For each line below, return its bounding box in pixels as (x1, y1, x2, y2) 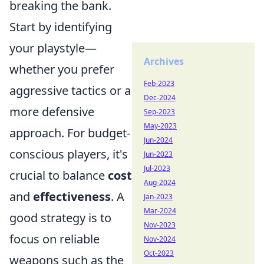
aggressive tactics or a (9, 82, 131, 98)
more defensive (9, 104, 94, 120)
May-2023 (144, 121, 177, 131)
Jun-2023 (144, 149, 173, 159)
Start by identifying (9, 19, 112, 35)
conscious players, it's (9, 146, 128, 162)
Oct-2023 (144, 248, 174, 258)
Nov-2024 (144, 234, 176, 244)
